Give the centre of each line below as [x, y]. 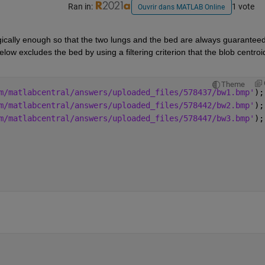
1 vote [243, 7]
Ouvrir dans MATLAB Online [182, 7]
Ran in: [81, 7]
